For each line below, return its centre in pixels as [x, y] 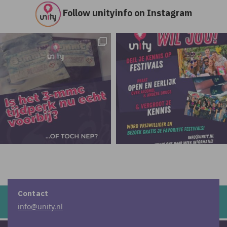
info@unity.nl [40, 206]
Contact [33, 193]
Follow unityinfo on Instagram [127, 13]
